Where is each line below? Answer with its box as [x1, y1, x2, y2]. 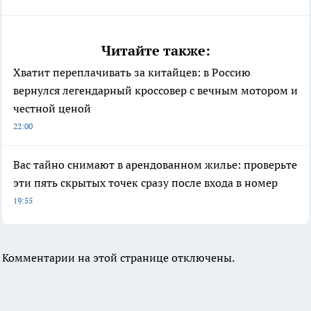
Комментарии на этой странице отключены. [2, 250, 235, 264]
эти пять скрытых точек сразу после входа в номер [13, 175, 278, 190]
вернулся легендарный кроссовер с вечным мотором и [13, 83, 298, 97]
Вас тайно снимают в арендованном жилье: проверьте [13, 157, 297, 171]
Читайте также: [101, 41, 210, 60]
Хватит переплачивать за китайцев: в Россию [13, 65, 251, 79]
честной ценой [13, 101, 91, 115]
